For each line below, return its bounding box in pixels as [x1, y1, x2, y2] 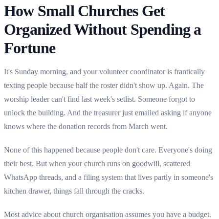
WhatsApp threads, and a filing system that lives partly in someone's [4, 173, 213, 181]
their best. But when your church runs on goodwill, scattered [4, 159, 190, 168]
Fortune [4, 39, 56, 57]
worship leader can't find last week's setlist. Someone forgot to [4, 94, 195, 103]
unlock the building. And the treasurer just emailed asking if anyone [4, 108, 212, 117]
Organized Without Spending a [4, 20, 201, 38]
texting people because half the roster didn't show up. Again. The [4, 81, 204, 89]
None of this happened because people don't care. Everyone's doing [4, 145, 212, 154]
